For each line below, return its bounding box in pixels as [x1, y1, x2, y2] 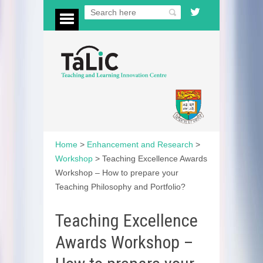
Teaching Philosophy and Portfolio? [55, 181, 186, 191]
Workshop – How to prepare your [55, 167, 178, 177]
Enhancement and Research [87, 139, 193, 149]
